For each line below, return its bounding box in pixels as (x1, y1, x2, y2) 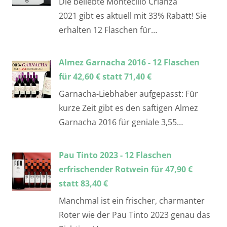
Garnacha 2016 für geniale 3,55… (59, 117, 183, 128)
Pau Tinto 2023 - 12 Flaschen (59, 149, 172, 161)
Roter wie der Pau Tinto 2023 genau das (59, 209, 210, 220)
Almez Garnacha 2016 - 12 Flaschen (59, 57, 200, 68)
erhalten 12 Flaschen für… (59, 24, 157, 36)
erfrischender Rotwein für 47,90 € (59, 163, 193, 175)
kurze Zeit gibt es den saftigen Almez (59, 102, 198, 114)
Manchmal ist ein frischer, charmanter (59, 195, 205, 206)
